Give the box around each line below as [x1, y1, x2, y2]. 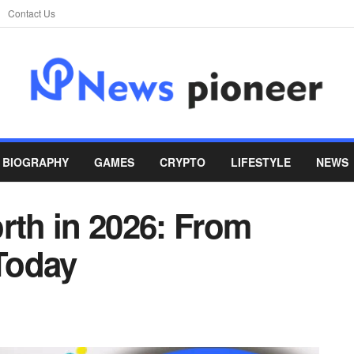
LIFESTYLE [231, 154, 291, 170]
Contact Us [8, 6, 55, 20]
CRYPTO [160, 154, 205, 170]
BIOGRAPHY [2, 154, 69, 170]
